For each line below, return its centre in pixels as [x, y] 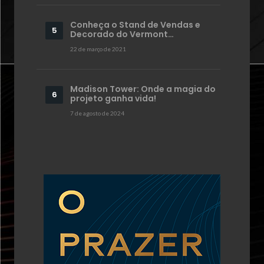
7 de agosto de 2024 [97, 113]
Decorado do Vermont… [122, 34]
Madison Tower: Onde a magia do [143, 89]
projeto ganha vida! [113, 98]
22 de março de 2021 [98, 49]
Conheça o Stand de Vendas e [135, 24]
